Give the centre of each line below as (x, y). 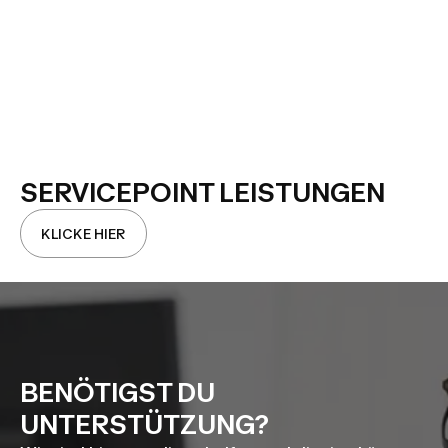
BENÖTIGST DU (117, 393)
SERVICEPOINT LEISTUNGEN (202, 192)
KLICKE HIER (83, 233)
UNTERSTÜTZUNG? (146, 425)
